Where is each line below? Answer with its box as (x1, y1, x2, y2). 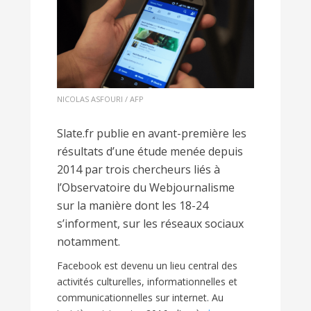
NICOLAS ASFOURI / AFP (57, 94, 144, 105)
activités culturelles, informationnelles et (57, 275, 237, 289)
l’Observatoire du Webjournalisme (57, 180, 235, 196)
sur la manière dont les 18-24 (57, 198, 208, 214)
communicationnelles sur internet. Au (57, 291, 224, 305)
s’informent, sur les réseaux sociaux (57, 216, 244, 232)
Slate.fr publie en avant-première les (57, 126, 246, 142)
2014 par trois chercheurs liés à (57, 162, 220, 178)
